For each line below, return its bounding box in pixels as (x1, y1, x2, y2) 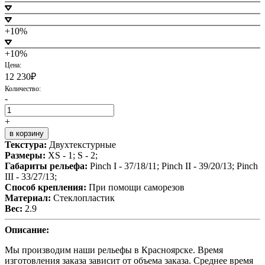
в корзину (9, 128, 44, 138)
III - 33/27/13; (5, 171, 57, 182)
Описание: (5, 224, 49, 235)
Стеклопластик (53, 192, 115, 203)
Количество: (5, 84, 41, 93)
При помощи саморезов (89, 182, 185, 192)
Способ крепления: (5, 182, 89, 192)
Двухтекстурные (49, 139, 116, 150)
